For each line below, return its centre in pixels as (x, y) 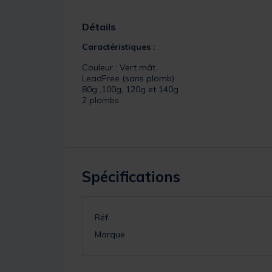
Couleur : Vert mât (119, 67)
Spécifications (131, 176)
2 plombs (100, 100)
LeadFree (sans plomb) (128, 78)
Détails (99, 26)
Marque (110, 234)
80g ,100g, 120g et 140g (130, 89)
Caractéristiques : (119, 46)
